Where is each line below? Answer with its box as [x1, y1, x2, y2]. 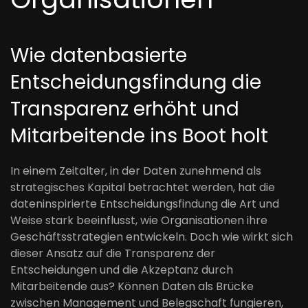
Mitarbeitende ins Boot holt [10, 122, 268, 149]
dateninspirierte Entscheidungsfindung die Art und [10, 196, 279, 212]
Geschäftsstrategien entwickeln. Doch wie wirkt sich [10, 229, 293, 245]
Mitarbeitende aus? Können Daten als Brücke [10, 278, 254, 294]
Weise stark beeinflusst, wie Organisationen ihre [10, 212, 267, 228]
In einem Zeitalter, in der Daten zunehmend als [10, 163, 261, 179]
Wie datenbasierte [10, 42, 187, 69]
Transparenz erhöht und [10, 96, 239, 122]
